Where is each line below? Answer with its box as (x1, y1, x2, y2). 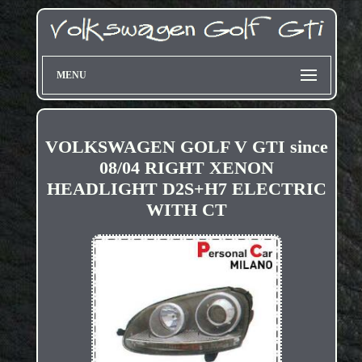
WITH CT (145, 200, 227, 221)
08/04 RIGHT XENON (99, 158, 274, 179)
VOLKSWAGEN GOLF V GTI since (44, 137, 328, 158)
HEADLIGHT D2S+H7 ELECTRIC (46, 179, 326, 200)
